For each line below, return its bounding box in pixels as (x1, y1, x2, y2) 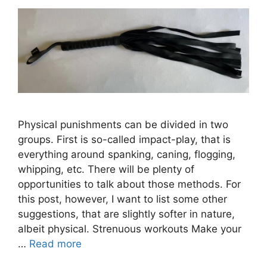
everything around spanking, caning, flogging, (18, 148, 235, 160)
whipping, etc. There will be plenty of (18, 163, 194, 175)
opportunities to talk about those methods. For (18, 178, 241, 190)
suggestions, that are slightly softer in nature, (18, 207, 235, 220)
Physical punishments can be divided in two (18, 118, 228, 131)
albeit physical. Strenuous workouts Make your (18, 222, 241, 235)
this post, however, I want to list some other (18, 193, 227, 205)
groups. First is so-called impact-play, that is (18, 133, 231, 145)
